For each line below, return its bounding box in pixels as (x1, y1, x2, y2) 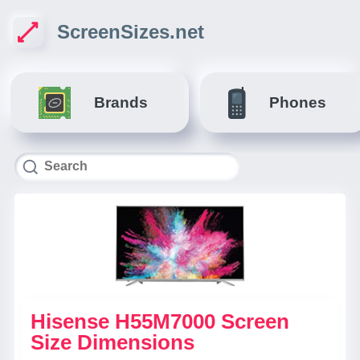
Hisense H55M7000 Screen (31, 309, 289, 333)
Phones (268, 94, 326, 111)
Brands (94, 94, 148, 111)
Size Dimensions (31, 330, 194, 354)
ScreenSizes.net (57, 21, 204, 43)
